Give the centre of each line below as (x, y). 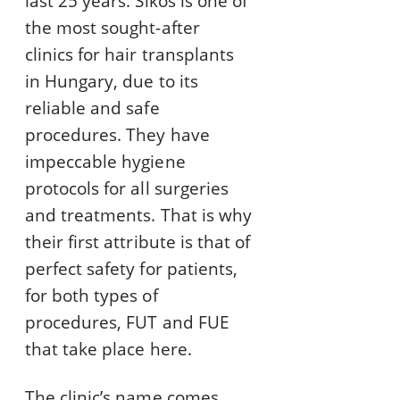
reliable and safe (92, 108)
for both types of (92, 296)
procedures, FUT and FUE (127, 323)
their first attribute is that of (138, 242)
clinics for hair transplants (129, 55)
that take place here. (108, 350)
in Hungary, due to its (112, 82)
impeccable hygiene (105, 162)
